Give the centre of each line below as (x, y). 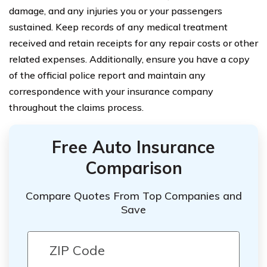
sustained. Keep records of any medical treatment (118, 27)
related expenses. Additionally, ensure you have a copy (129, 59)
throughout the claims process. (76, 108)
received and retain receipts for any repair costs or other (133, 43)
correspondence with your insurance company (111, 91)
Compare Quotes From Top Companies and (133, 196)
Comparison (133, 168)
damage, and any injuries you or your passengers (116, 11)
